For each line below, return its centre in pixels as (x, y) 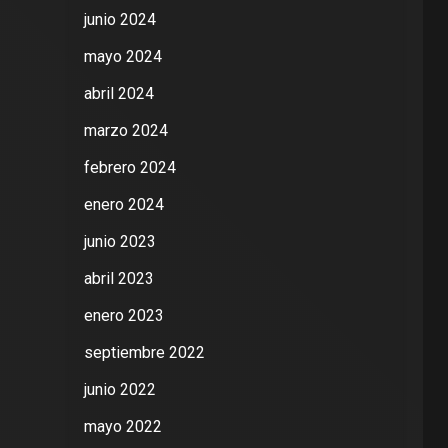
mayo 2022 (122, 426)
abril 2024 (118, 93)
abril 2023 (118, 278)
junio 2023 (119, 241)
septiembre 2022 (144, 352)
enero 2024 (123, 204)
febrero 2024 (129, 167)
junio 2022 (119, 389)
